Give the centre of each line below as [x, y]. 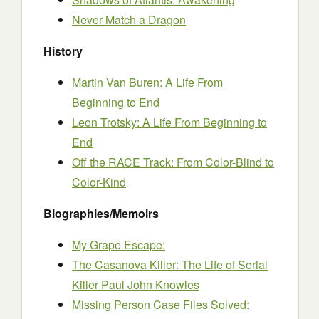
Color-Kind [99, 182]
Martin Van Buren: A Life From [147, 82]
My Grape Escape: [119, 245]
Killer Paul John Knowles [136, 284]
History [63, 51]
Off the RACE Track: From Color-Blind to [173, 162]
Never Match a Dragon [129, 20]
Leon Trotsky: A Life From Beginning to [169, 122]
